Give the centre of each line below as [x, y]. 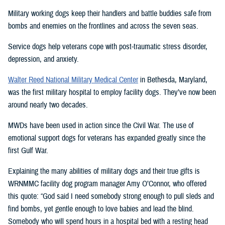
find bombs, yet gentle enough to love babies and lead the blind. [101, 209]
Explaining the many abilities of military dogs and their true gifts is [104, 172]
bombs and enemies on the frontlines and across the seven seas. [103, 26]
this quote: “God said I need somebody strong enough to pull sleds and [111, 197]
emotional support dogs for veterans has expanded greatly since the [107, 138]
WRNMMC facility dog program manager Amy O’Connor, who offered [107, 184]
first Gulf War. [28, 151]
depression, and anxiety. [43, 60]
